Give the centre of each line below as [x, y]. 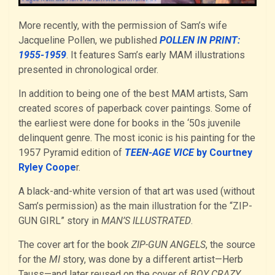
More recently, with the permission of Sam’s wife [123, 25]
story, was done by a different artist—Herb [152, 259]
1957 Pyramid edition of [72, 152]
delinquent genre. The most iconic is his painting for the [137, 137]
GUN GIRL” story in [60, 220]
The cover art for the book [75, 244]
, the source [230, 244]
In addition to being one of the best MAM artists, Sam [133, 93]
